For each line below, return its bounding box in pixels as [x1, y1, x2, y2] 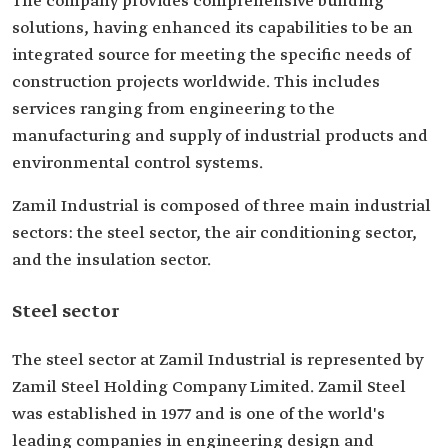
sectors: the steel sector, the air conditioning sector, [12, 223, 417, 244]
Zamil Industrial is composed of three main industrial [12, 196, 431, 217]
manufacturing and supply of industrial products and [12, 126, 428, 147]
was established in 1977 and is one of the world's [12, 404, 385, 425]
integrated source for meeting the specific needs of [12, 45, 411, 66]
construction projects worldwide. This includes [12, 72, 380, 93]
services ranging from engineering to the [12, 99, 335, 120]
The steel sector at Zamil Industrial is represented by [12, 350, 423, 371]
